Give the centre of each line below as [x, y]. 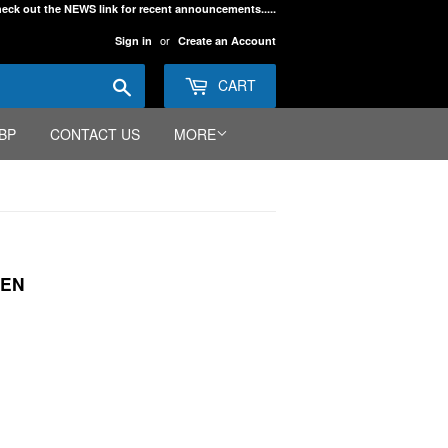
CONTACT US [95, 134]
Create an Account [227, 40]
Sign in [133, 40]
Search [152, 82]
